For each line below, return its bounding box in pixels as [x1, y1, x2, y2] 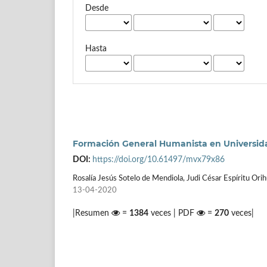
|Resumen [73, 209, 111, 218]
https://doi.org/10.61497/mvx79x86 [92, 155, 225, 164]
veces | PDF [148, 209, 197, 218]
